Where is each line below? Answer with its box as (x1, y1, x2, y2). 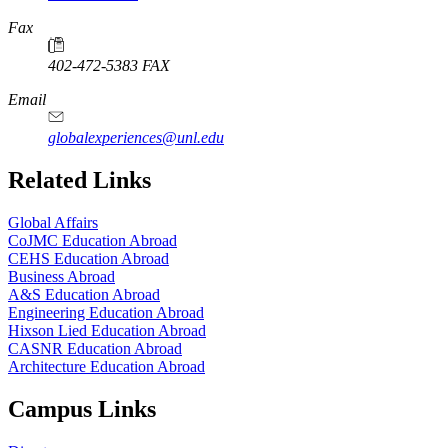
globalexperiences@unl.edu (48, 129, 224, 147)
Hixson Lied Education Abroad (8, 322, 206, 340)
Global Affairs (8, 214, 98, 232)
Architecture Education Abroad (8, 358, 205, 376)
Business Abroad (8, 268, 115, 286)
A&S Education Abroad (8, 286, 160, 304)
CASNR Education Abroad (8, 340, 182, 358)
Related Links (8, 167, 151, 194)
